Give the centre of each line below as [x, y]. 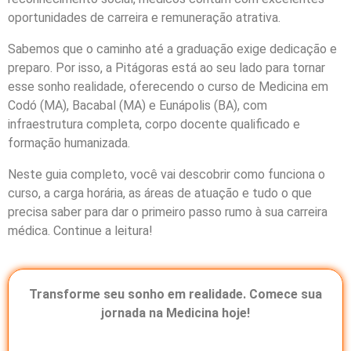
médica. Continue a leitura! [80, 231]
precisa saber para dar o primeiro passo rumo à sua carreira [168, 212]
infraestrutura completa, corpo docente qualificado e [154, 125]
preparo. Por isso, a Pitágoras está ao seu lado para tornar [166, 68]
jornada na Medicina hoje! [175, 313]
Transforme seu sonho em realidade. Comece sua [175, 295]
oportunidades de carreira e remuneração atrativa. [144, 18]
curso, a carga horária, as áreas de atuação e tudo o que [160, 194]
